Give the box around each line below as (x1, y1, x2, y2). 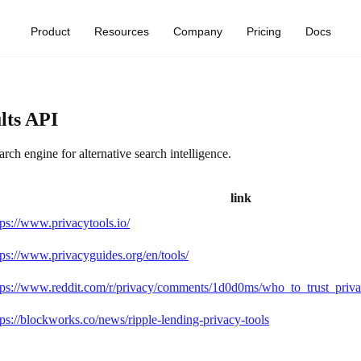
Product (30, 25, 70, 38)
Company (172, 25, 222, 38)
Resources (93, 25, 149, 38)
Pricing (246, 25, 281, 38)
